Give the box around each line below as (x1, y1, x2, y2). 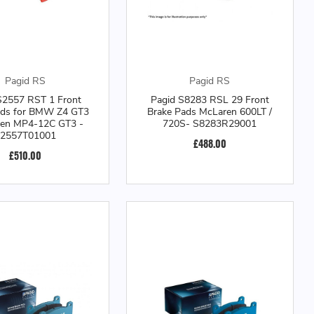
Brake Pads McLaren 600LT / (147, 105, 273, 118)
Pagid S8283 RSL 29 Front (150, 93, 269, 107)
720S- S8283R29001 (163, 117, 257, 130)
